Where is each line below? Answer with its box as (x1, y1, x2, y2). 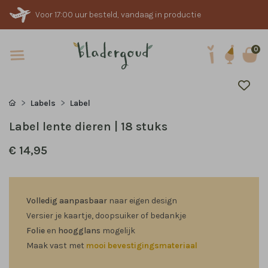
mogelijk (100, 226, 135, 236)
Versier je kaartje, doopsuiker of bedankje (26, 211, 186, 221)
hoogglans (58, 226, 100, 236)
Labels (31, 98, 56, 108)
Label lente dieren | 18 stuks (9, 120, 167, 133)
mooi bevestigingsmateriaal (86, 240, 197, 251)
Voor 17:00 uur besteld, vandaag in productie (35, 10, 201, 20)
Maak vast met (26, 240, 86, 251)
